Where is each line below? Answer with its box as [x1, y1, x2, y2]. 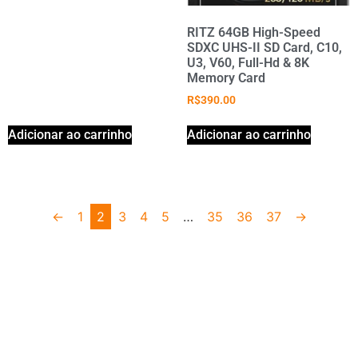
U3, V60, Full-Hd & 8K [187, 54, 309, 70]
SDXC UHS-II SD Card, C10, [187, 39, 342, 55]
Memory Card [187, 70, 265, 86]
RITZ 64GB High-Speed [187, 24, 320, 40]
